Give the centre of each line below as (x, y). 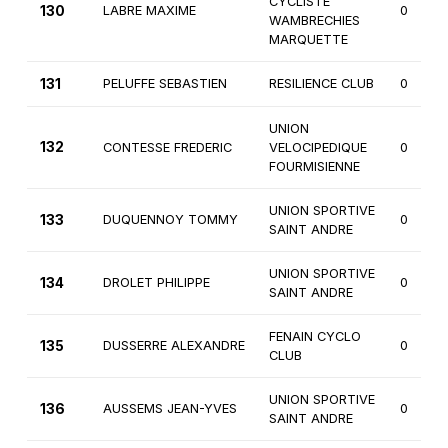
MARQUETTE (308, 40)
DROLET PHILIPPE (156, 283)
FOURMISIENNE (314, 167)
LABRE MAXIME (149, 11)
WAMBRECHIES (314, 21)
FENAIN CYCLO (314, 337)
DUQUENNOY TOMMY (170, 220)
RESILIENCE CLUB (321, 84)
